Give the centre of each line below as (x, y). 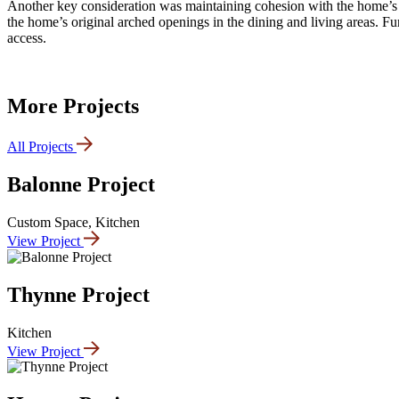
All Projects (40, 147)
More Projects (73, 106)
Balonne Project (81, 184)
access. (27, 38)
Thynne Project (78, 294)
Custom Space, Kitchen (73, 222)
